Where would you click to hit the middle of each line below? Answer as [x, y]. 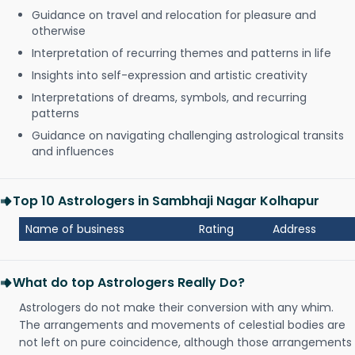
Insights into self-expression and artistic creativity [170, 75]
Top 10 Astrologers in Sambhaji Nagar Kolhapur [166, 201]
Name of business [75, 229]
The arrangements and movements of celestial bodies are [182, 325]
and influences [73, 151]
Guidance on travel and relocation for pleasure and [174, 15]
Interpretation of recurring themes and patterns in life [181, 53]
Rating [216, 229]
